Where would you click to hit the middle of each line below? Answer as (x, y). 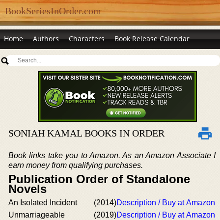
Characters (87, 39)
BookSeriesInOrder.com (53, 11)
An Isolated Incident (43, 203)
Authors (46, 39)
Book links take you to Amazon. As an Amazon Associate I (112, 155)
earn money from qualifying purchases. (76, 165)
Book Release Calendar (152, 39)
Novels (27, 189)
